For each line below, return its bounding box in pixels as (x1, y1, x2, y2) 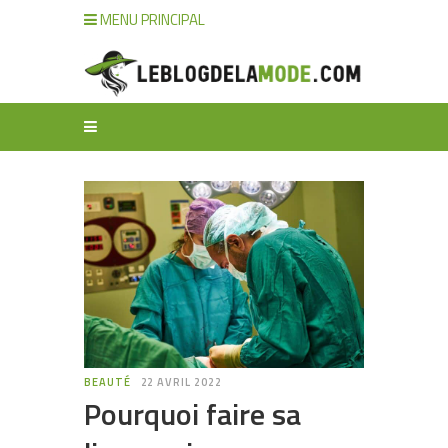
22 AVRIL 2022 (140, 373, 222, 390)
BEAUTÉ (84, 373, 131, 390)
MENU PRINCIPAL (97, 8, 205, 31)
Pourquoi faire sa (84, 390, 301, 437)
